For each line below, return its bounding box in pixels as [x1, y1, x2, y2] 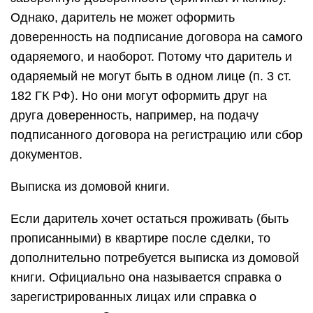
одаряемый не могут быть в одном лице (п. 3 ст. [10, 69, 291, 83]
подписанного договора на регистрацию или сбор [10, 128, 303, 142]
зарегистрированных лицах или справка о [10, 290, 256, 304]
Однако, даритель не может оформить [10, 10, 235, 24]
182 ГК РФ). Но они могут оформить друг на [10, 89, 267, 103]
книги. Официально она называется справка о [10, 270, 282, 284]
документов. [10, 147, 82, 161]
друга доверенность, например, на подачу [10, 108, 259, 122]
